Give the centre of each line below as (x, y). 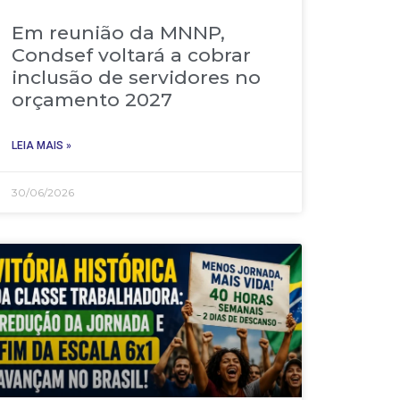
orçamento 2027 (92, 100)
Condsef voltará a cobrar (132, 55)
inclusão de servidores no (137, 78)
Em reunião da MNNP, (119, 33)
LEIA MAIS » (42, 146)
